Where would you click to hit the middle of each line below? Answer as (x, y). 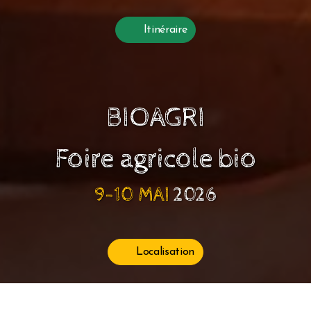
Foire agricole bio (155, 159)
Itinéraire (165, 30)
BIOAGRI (155, 118)
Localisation (165, 252)
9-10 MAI (132, 195)
